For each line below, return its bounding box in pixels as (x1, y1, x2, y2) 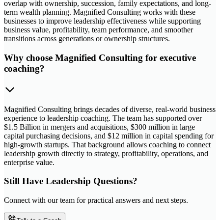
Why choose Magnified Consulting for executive (4, 52, 196, 63)
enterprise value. (4, 158, 55, 166)
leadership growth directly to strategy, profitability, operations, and (4, 149, 208, 158)
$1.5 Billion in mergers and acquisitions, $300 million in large (4, 122, 195, 131)
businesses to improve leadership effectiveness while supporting (4, 17, 201, 26)
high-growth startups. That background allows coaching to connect (4, 140, 211, 149)
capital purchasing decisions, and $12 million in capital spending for (4, 131, 214, 140)
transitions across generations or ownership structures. (4, 34, 170, 43)
